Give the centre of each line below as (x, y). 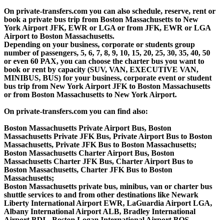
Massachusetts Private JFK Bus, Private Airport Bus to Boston (108, 136)
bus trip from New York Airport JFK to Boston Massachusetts (107, 86)
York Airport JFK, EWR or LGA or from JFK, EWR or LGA (107, 27)
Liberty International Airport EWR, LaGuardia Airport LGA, (108, 203)
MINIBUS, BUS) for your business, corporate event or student (108, 78)
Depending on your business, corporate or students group (99, 44)
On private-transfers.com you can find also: (76, 111)
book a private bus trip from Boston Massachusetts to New (101, 19)
